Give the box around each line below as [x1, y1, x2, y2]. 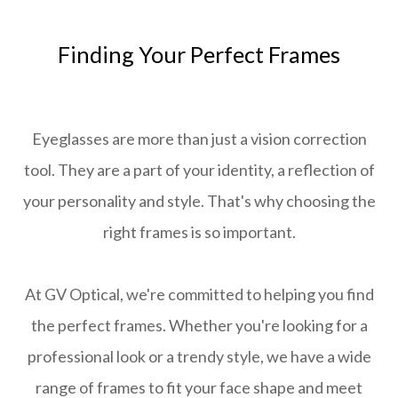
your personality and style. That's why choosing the [22, 191, 376, 211]
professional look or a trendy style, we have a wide [27, 346, 371, 367]
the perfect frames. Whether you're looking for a [30, 315, 368, 336]
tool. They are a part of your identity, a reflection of [23, 160, 375, 180]
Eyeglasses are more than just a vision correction [31, 129, 367, 149]
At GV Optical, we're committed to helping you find [24, 284, 374, 305]
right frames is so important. [102, 222, 296, 243]
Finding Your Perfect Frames [58, 41, 340, 68]
